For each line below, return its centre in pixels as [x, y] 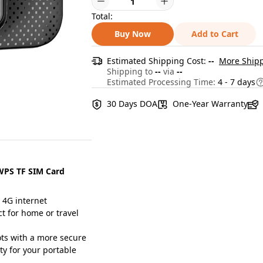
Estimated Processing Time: [161, 82]
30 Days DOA [132, 104]
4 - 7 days [235, 82]
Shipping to [130, 71]
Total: [102, 16]
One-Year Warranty [210, 104]
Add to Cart [215, 34]
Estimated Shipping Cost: [158, 61]
